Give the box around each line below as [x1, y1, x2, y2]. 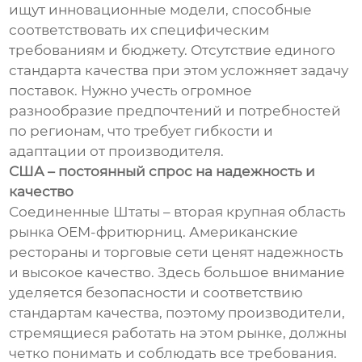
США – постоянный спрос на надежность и [9, 163, 316, 180]
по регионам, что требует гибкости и [9, 123, 274, 140]
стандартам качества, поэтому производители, [9, 305, 346, 322]
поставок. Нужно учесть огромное [9, 82, 253, 99]
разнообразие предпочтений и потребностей [9, 103, 342, 120]
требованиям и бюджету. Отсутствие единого [9, 42, 336, 59]
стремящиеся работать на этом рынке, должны [9, 325, 347, 342]
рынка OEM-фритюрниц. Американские [9, 224, 299, 241]
